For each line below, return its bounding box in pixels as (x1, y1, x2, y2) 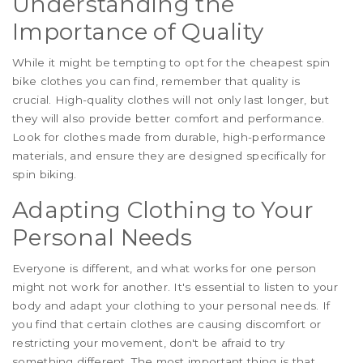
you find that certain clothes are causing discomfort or (12, 318, 322, 331)
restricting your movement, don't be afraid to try (12, 336, 285, 350)
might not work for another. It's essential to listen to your (12, 280, 338, 294)
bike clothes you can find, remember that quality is (12, 75, 301, 88)
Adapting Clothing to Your (12, 196, 314, 224)
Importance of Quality (12, 18, 264, 46)
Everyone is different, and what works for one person (12, 262, 317, 275)
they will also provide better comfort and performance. (12, 112, 325, 126)
